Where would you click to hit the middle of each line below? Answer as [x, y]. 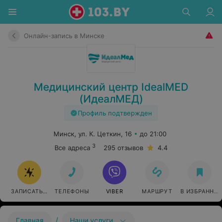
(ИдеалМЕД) [111, 99]
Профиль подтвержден [115, 113]
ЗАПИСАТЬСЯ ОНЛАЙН [45, 191]
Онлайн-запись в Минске [64, 35]
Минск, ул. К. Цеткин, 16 [93, 134]
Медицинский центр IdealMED [111, 87]
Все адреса [72, 148]
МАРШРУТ [157, 191]
